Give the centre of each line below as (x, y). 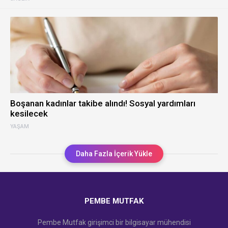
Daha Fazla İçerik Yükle (114, 154)
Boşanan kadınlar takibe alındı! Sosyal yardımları (103, 103)
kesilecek (29, 113)
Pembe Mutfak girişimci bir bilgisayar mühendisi (114, 222)
